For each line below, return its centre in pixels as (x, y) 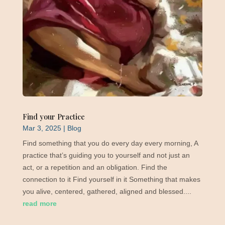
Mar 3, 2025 (42, 128)
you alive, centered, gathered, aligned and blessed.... (107, 192)
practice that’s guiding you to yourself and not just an (106, 155)
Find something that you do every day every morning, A (110, 143)
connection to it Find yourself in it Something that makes (111, 180)
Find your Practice (53, 117)
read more (39, 204)
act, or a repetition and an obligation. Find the (95, 167)
